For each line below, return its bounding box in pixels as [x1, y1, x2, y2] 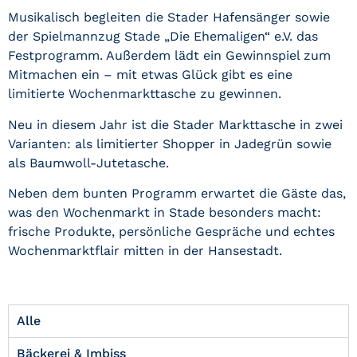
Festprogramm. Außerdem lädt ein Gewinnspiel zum [8, 48, 331, 64]
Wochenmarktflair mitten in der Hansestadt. [8, 243, 282, 259]
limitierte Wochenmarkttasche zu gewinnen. [8, 86, 281, 102]
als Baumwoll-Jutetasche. [8, 155, 169, 171]
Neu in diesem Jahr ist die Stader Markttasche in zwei [8, 116, 343, 132]
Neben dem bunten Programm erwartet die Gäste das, [8, 186, 346, 202]
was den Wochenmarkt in [8, 205, 169, 221]
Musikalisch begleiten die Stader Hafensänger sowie [8, 10, 330, 25]
